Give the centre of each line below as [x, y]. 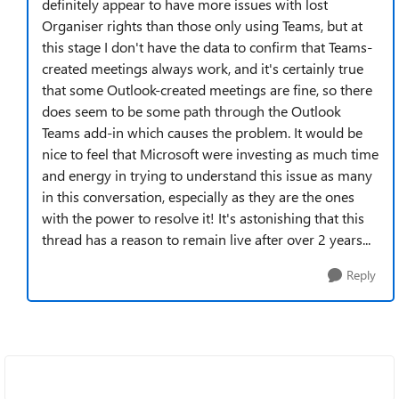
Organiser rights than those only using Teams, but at [202, 25]
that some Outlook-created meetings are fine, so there [207, 90]
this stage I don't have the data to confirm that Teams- [207, 47]
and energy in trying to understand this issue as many [207, 175]
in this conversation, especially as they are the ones [198, 196]
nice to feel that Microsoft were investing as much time [210, 154]
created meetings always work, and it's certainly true [203, 68]
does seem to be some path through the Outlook [191, 111]
